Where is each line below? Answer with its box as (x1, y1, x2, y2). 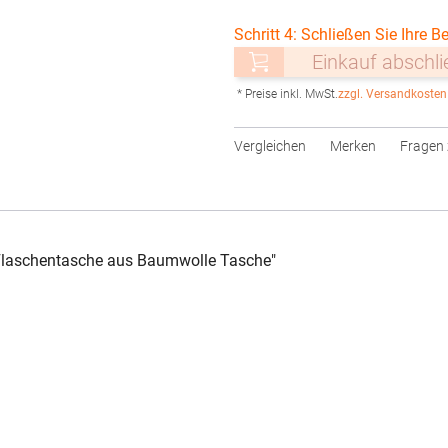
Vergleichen (234, 138, 306, 154)
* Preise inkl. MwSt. (237, 87, 338, 101)
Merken (330, 138, 376, 154)
